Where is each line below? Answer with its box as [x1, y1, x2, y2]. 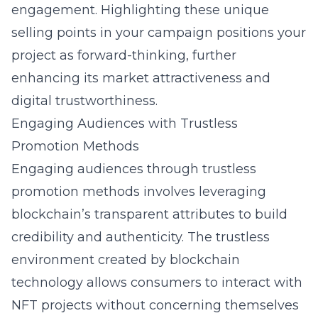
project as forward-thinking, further [11, 48, 236, 63]
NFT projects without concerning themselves [11, 297, 299, 313]
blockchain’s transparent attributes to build [11, 207, 287, 222]
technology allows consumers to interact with [11, 275, 302, 290]
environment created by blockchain [11, 252, 240, 268]
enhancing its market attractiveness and [11, 70, 270, 86]
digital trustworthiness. [11, 93, 158, 109]
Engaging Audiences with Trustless [11, 116, 238, 131]
